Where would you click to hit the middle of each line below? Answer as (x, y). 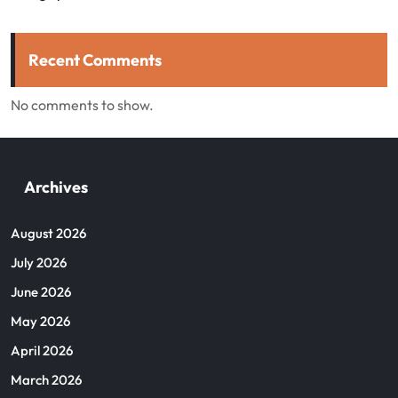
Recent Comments (95, 60)
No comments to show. (82, 105)
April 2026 (42, 350)
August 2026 (48, 233)
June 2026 (41, 292)
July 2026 (39, 263)
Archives (56, 187)
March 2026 (46, 380)
